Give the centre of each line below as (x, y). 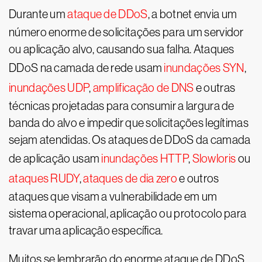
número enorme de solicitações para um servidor (126, 32)
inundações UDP (49, 88)
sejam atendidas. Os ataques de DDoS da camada (130, 140)
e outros (198, 178)
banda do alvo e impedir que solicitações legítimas (129, 123)
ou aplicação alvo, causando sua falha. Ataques (122, 49)
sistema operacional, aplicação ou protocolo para (128, 213)
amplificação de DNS (143, 88)
